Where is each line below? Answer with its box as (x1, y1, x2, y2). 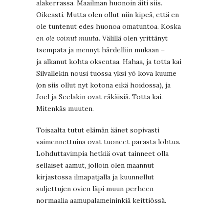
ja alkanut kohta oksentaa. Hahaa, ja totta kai (36, 57, 181, 66)
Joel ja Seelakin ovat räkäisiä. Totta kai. (36, 92, 163, 102)
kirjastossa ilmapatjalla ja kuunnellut (36, 173, 154, 182)
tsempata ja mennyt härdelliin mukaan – (36, 45, 165, 55)
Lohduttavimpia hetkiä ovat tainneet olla (36, 149, 169, 158)
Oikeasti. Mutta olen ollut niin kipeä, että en (36, 10, 179, 20)
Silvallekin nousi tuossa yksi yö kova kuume (36, 69, 176, 78)
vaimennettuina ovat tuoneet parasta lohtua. (36, 137, 180, 147)
